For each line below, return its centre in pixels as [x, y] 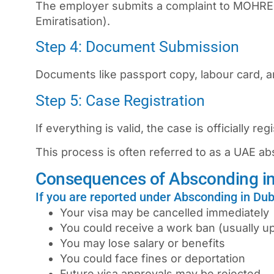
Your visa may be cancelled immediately [165, 212]
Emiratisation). [73, 21]
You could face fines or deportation [153, 258]
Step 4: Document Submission [137, 47]
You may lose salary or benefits [143, 243]
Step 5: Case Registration [120, 100]
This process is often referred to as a [135, 152]
